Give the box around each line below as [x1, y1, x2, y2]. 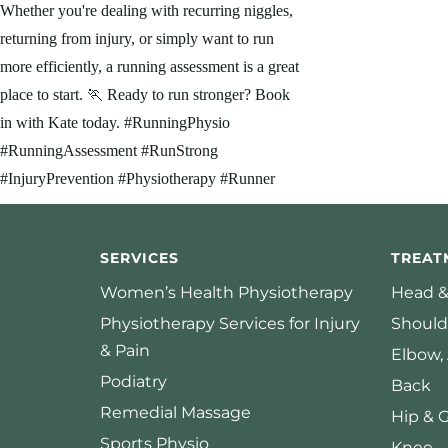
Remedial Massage [100, 403, 251, 423]
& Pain [100, 341, 150, 361]
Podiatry [100, 372, 167, 392]
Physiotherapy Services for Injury [100, 314, 360, 334]
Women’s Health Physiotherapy [100, 283, 353, 303]
